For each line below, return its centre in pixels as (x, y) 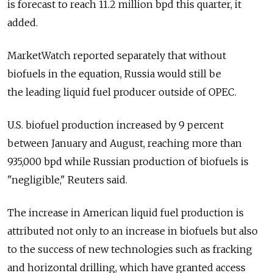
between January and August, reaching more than (125, 144)
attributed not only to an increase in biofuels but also (133, 231)
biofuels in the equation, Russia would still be (114, 74)
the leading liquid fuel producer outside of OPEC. (122, 92)
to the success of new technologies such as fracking (130, 250)
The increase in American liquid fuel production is (126, 213)
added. (23, 23)
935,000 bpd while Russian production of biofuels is (128, 162)
